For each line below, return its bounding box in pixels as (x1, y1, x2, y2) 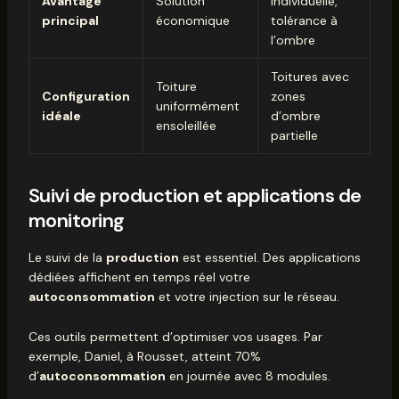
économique (155, 12, 230, 28)
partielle (270, 126, 318, 143)
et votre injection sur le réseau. (154, 289, 339, 305)
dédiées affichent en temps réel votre (28, 269, 250, 286)
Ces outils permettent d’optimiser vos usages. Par (28, 328, 322, 345)
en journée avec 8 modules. (165, 367, 330, 384)
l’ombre (270, 31, 315, 48)
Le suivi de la (28, 249, 106, 266)
